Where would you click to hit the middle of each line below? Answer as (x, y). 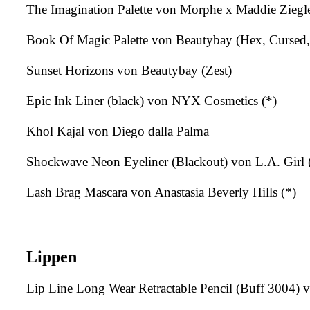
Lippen (52, 257)
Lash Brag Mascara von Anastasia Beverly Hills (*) (161, 192)
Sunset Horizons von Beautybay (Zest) (129, 71)
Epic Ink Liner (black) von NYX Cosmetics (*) (152, 101)
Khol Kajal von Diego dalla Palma (118, 131)
